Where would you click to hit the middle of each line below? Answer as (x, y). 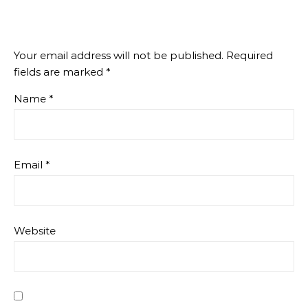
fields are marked (60, 72)
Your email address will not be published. (119, 55)
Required (250, 55)
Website (35, 231)
